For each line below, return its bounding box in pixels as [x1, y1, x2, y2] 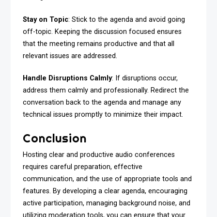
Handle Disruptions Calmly [23, 74, 112, 83]
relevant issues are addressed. [23, 51, 118, 60]
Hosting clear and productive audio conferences [23, 151, 175, 159]
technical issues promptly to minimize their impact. [23, 110, 184, 119]
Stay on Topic [23, 15, 69, 24]
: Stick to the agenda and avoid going [68, 15, 186, 24]
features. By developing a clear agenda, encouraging [23, 187, 188, 196]
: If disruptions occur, [112, 74, 178, 83]
